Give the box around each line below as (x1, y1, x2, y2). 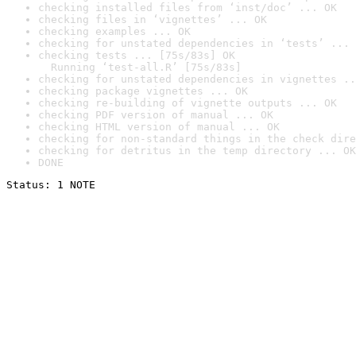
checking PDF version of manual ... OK (38, 109, 273, 121)
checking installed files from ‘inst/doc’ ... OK (38, 2, 337, 14)
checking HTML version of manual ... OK (38, 121, 280, 133)
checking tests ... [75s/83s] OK (38, 49, 235, 61)
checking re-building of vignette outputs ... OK (38, 97, 337, 109)
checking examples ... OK (38, 25, 191, 37)
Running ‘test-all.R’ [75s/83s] (38, 61, 242, 73)
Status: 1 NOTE (6, 179, 95, 191)
